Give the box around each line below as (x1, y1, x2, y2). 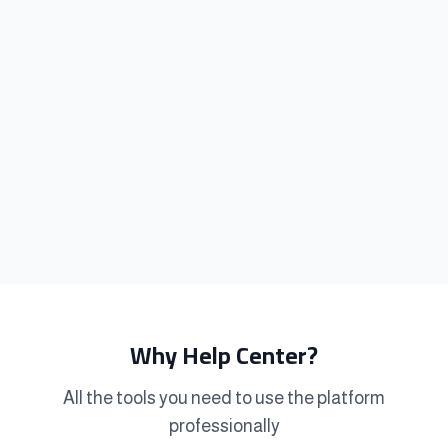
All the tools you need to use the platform (63, 387, 385, 408)
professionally (168, 415, 280, 436)
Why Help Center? (130, 332, 318, 378)
